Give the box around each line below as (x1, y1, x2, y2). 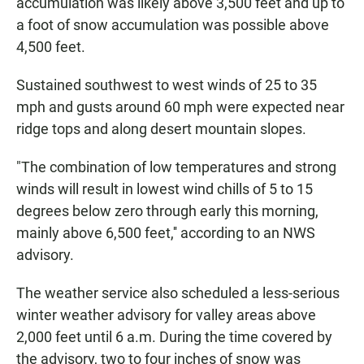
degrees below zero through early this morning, (16, 202, 318, 220)
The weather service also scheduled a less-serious (16, 284, 340, 302)
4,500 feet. (16, 38, 85, 56)
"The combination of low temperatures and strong (16, 158, 336, 176)
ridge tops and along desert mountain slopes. (16, 120, 306, 138)
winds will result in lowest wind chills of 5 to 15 (16, 180, 313, 198)
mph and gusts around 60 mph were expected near (16, 98, 344, 116)
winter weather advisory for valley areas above (16, 306, 316, 324)
